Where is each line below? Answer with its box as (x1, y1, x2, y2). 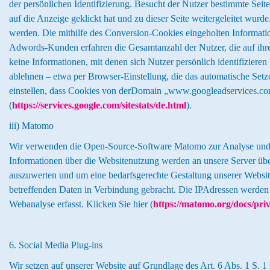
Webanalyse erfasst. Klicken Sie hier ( (9, 199, 153, 209)
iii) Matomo (9, 121, 54, 131)
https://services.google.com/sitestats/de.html (12, 100, 186, 110)
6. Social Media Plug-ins (9, 240, 102, 250)
